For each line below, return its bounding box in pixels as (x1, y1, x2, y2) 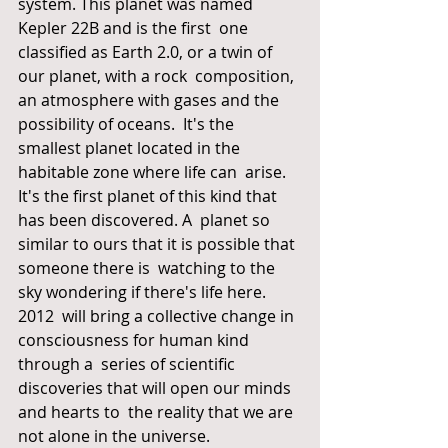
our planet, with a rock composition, (18, 65, 298, 87)
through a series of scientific (18, 353, 239, 375)
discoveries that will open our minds (18, 377, 295, 399)
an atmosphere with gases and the (18, 89, 283, 111)
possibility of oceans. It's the (18, 113, 238, 135)
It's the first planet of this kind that (18, 185, 281, 207)
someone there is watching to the (18, 257, 279, 279)
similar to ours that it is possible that (18, 233, 299, 255)
